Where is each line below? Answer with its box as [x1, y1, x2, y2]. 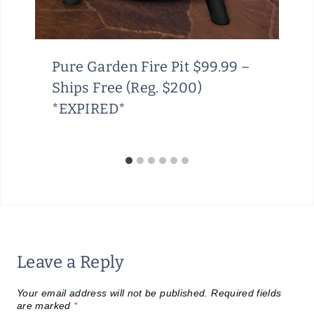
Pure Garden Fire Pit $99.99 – [52, 57, 250, 75]
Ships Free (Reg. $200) [52, 78, 202, 96]
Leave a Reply [17, 252, 125, 272]
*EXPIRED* [52, 100, 126, 117]
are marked [17, 299, 74, 311]
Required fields [211, 287, 282, 299]
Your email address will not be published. [17, 287, 208, 299]
